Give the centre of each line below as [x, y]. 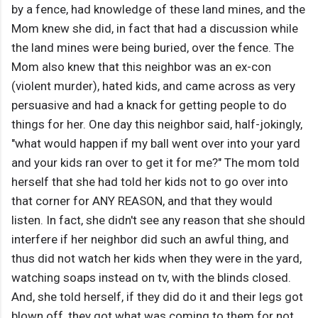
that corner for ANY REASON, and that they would [142, 201]
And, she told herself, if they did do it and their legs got [157, 297]
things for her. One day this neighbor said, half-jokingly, [157, 125]
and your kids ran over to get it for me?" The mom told [155, 163]
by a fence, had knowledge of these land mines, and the [158, 10]
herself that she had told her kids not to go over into [150, 182]
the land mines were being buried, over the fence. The [153, 48]
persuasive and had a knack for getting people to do [149, 105]
